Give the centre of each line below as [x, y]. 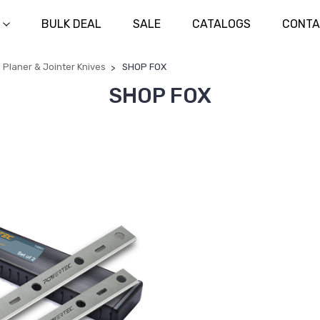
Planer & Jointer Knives [54, 67]
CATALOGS [221, 24]
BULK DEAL [71, 24]
